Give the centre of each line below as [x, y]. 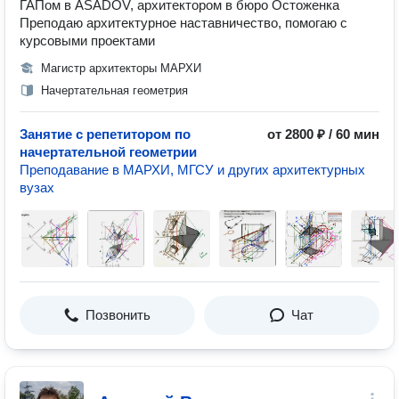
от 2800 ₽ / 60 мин [323, 134]
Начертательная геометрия [114, 90]
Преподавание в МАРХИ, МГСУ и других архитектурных [192, 170]
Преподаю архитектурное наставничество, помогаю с [183, 23]
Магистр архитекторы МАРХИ [121, 68]
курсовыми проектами [87, 41]
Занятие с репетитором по [105, 134]
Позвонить [118, 315]
